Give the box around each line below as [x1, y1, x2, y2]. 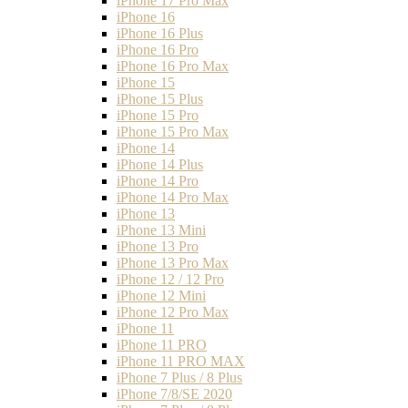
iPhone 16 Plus [117, 25, 203, 41]
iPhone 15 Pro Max [117, 123, 229, 139]
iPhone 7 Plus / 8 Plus [117, 369, 242, 385]
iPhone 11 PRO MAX [117, 352, 245, 369]
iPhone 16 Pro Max [117, 57, 229, 74]
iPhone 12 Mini [117, 287, 206, 303]
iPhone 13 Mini [117, 221, 206, 238]
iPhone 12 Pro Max [117, 303, 229, 320]
